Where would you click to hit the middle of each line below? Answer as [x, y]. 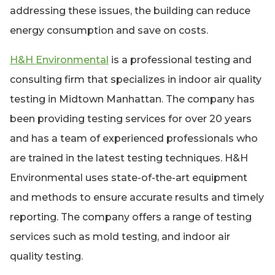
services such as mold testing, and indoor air [120, 237]
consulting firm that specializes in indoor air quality [136, 80]
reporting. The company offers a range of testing [131, 217]
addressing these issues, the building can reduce [130, 11]
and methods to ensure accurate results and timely [137, 198]
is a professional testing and [180, 60]
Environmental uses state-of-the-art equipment [129, 178]
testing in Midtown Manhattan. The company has [132, 99]
